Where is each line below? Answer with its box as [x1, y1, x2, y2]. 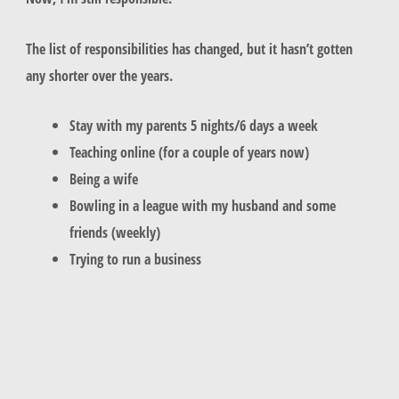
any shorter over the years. [25, 64, 176, 85]
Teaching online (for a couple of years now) [69, 141, 310, 162]
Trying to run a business [69, 248, 202, 269]
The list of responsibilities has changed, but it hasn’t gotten [25, 37, 353, 59]
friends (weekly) [69, 221, 165, 242]
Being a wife [69, 167, 139, 189]
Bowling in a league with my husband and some [69, 194, 337, 216]
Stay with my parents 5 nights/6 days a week [69, 114, 322, 135]
